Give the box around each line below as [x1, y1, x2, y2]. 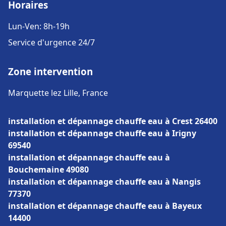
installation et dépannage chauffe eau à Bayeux [8, 200, 202, 211]
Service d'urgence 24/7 [8, 37, 95, 48]
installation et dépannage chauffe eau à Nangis [8, 176, 201, 187]
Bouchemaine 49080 [8, 164, 89, 175]
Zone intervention [8, 65, 93, 78]
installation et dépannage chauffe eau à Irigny [8, 128, 196, 139]
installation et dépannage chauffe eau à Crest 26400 [8, 116, 217, 127]
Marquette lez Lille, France [8, 87, 108, 98]
